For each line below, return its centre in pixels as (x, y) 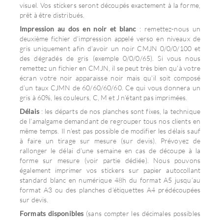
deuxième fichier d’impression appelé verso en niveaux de (110, 39)
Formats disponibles (52, 213)
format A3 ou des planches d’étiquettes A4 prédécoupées (110, 190)
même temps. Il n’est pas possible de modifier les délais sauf (110, 131)
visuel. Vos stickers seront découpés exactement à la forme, (110, 5)
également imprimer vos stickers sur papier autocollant (110, 170)
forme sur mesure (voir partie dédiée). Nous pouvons (110, 160)
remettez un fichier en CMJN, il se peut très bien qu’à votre (110, 68)
